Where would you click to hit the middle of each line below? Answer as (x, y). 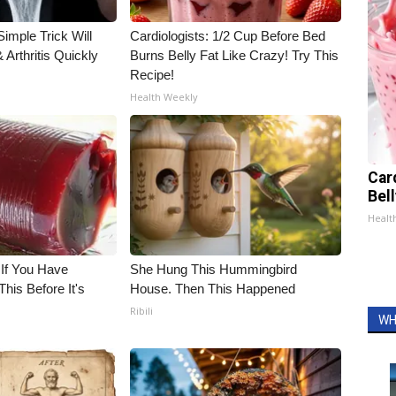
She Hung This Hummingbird (214, 269)
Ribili (142, 311)
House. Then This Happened (213, 289)
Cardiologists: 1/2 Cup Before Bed (228, 36)
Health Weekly (164, 97)
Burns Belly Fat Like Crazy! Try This (235, 55)
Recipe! (152, 75)
